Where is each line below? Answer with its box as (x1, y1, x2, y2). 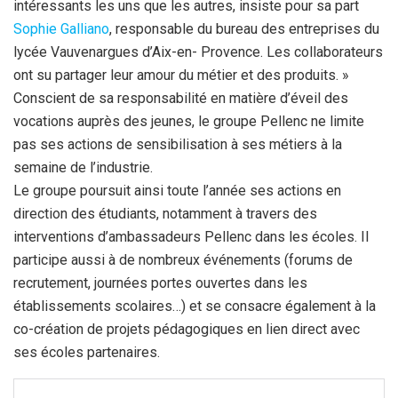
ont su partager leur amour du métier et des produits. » (13, 66, 349, 84)
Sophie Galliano (13, 20, 109, 37)
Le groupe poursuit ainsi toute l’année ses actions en (13, 181, 341, 199)
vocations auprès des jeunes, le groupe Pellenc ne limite (13, 112, 364, 130)
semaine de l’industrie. (13, 158, 153, 176)
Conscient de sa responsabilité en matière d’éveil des (13, 89, 348, 107)
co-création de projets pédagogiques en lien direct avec (13, 320, 360, 338)
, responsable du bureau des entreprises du (109, 20, 379, 37)
